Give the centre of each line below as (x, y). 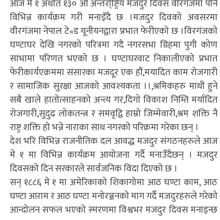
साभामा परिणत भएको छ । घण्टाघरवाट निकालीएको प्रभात (114, 59)
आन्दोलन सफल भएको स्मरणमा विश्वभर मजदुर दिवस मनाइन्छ (114, 210)
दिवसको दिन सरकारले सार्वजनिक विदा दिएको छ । (94, 169)
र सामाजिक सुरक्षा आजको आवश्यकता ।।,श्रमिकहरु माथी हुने (114, 86)
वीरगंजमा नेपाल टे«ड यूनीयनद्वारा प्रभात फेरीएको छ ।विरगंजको (114, 31)
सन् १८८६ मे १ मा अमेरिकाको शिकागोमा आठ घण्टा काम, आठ (114, 183)
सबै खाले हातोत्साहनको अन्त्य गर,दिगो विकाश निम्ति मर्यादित (114, 100)
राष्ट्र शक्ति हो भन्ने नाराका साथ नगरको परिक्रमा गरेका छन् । (104, 128)
